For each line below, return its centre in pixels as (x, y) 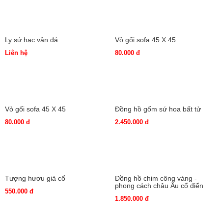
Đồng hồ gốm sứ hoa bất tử (158, 200)
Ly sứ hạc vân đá (31, 131)
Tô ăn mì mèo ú (140, 62)
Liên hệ (16, 144)
